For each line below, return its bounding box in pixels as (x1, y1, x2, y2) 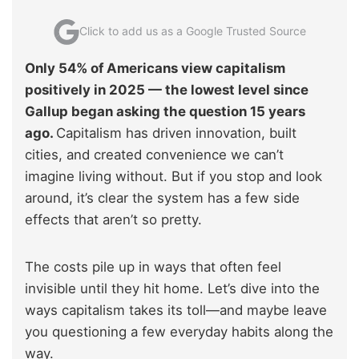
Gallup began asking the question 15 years (25, 103, 305, 120)
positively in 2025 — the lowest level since (25, 82, 309, 99)
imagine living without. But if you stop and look (25, 168, 322, 185)
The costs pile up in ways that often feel (25, 259, 281, 276)
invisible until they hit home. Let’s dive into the (25, 280, 320, 297)
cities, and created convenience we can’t (25, 147, 284, 163)
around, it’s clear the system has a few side (25, 190, 300, 207)
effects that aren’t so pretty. (25, 212, 202, 228)
